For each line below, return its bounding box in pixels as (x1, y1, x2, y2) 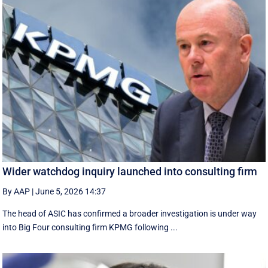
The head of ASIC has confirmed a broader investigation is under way (2, 208, 257, 218)
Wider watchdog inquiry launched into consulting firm (2, 165, 258, 178)
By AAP (2, 186, 31, 196)
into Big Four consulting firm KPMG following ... (2, 222, 178, 232)
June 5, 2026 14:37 (35, 186, 106, 196)
